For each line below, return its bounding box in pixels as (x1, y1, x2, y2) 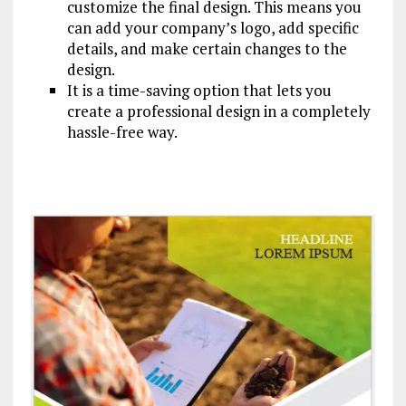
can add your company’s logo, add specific (66, 17, 359, 38)
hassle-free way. (66, 121, 178, 142)
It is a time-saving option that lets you (66, 80, 332, 101)
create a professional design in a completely (66, 101, 371, 121)
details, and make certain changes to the (66, 38, 347, 59)
